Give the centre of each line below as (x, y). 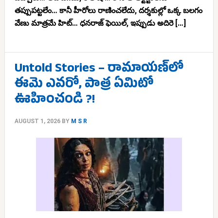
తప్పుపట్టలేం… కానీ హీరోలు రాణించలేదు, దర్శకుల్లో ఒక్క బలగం (108, 10)
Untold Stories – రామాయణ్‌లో (99, 70)
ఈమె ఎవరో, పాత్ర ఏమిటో (84, 85)
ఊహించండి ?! (54, 101)
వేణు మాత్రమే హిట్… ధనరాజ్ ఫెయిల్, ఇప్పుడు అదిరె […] (100, 23)
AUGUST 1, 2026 (37, 121)
